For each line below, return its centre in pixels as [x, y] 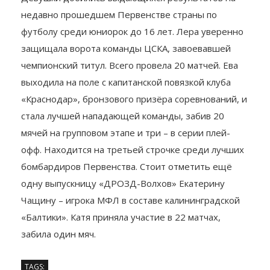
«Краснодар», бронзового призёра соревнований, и [134, 124]
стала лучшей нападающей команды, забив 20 [123, 141]
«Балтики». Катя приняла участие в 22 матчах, [121, 243]
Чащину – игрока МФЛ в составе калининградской [130, 226]
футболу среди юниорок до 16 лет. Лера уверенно [132, 57]
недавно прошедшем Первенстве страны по [119, 40]
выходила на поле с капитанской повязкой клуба [126, 108]
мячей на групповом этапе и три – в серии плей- [126, 158]
